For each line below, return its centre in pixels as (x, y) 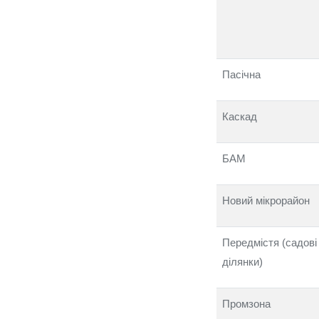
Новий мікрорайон (266, 200)
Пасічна (241, 74)
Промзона (246, 304)
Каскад (240, 116)
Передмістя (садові (270, 242)
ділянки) (242, 262)
